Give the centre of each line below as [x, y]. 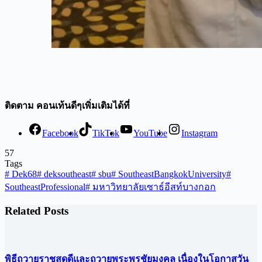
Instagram [199, 133]
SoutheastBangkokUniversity [171, 174]
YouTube [150, 133]
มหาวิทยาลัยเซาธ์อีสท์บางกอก [153, 187]
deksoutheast [66, 174]
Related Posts [37, 211]
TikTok [106, 133]
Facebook [60, 133]
